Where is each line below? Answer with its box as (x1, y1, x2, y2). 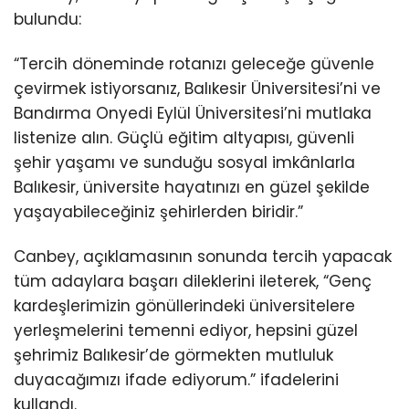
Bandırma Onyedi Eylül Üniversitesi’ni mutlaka (14, 102, 372, 125)
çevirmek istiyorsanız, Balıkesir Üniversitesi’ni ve (14, 78, 381, 100)
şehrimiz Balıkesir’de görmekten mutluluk (14, 344, 333, 367)
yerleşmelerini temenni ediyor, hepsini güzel (14, 320, 358, 342)
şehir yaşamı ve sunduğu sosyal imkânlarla (14, 152, 355, 174)
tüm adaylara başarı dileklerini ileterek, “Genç (14, 270, 372, 293)
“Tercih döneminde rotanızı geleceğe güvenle (14, 53, 374, 76)
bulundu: (14, 7, 81, 30)
